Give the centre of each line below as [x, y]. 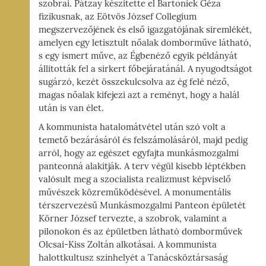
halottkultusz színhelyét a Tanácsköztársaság [133, 258]
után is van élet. [71, 108]
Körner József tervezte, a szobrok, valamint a [133, 219]
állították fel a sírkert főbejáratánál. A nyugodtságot [145, 69]
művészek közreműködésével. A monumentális [135, 193]
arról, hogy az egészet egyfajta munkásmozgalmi [139, 153]
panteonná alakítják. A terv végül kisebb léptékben [142, 167]
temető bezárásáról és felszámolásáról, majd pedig [143, 140]
